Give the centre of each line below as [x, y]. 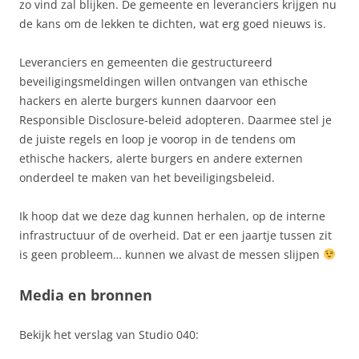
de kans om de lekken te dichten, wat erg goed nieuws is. [173, 23]
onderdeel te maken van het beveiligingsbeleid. [147, 177]
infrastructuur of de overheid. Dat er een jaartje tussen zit [175, 235]
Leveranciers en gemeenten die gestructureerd [146, 62]
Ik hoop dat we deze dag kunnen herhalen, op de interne [172, 216]
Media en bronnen [86, 294]
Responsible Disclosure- [84, 119]
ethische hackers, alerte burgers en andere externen [161, 158]
